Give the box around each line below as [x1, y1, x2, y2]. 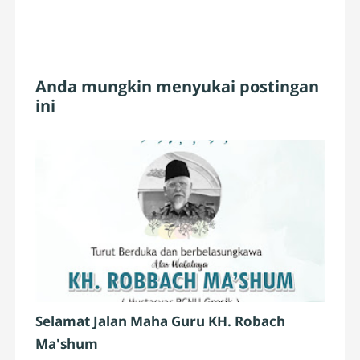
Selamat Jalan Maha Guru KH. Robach [35, 312, 286, 331]
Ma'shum [35, 334, 99, 354]
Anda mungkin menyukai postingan [35, 76, 320, 98]
